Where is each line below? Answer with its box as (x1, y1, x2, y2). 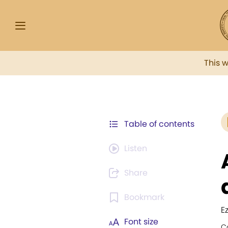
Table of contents (124, 118, 194, 130)
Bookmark (124, 191, 164, 203)
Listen (124, 142, 147, 154)
